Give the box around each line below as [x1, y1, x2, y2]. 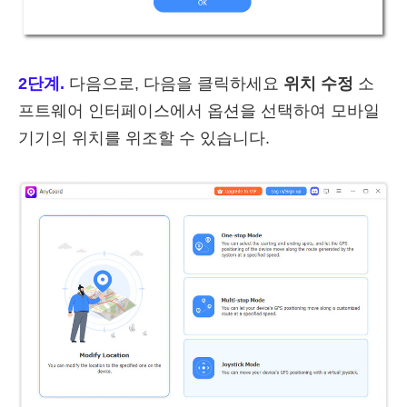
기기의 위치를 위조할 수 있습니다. [18, 129, 270, 148]
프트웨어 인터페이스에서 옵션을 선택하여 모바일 [18, 102, 380, 121]
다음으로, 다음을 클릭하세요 [65, 74, 283, 94]
